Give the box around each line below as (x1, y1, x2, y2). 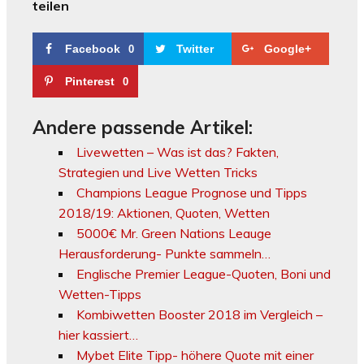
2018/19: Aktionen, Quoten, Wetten (58, 205, 270, 222)
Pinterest (65, 74, 115, 88)
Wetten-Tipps (58, 286, 141, 303)
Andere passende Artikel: (32, 115, 253, 140)
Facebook (65, 41, 120, 55)
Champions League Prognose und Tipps (76, 184, 307, 201)
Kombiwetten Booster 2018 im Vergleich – (76, 306, 323, 323)
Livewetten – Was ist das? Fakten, (76, 144, 279, 161)
